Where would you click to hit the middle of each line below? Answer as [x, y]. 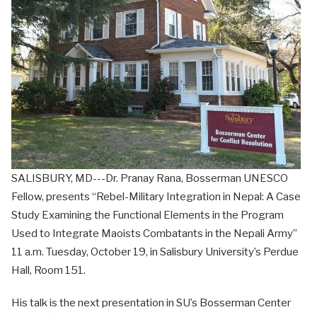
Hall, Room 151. [48, 271]
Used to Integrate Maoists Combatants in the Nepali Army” [154, 234]
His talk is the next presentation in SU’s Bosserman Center [151, 303]
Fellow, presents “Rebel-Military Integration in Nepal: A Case [156, 197]
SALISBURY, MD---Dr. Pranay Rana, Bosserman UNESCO [150, 179]
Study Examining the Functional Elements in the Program [148, 215]
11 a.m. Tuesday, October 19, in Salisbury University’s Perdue [155, 252]
